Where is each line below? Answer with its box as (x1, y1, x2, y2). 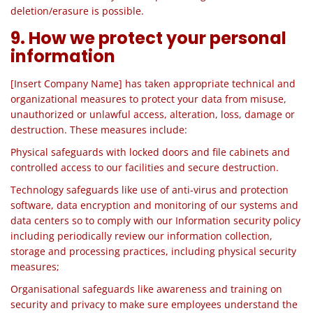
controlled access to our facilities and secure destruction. (10, 161, 279, 174)
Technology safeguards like (10, 183, 140, 196)
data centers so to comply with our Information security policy (10, 214, 300, 227)
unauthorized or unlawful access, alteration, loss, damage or (10, 108, 295, 121)
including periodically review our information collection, (10, 229, 272, 242)
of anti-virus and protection (157, 183, 289, 196)
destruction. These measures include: (10, 123, 187, 136)
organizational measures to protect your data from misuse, (10, 92, 286, 105)
